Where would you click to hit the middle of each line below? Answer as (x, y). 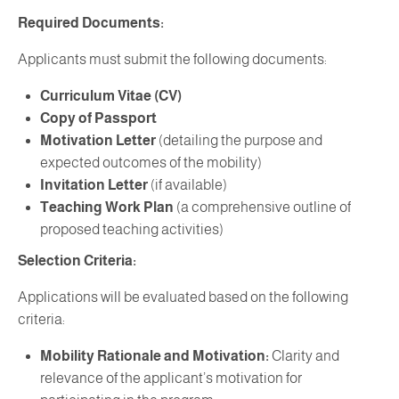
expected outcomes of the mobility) (151, 162)
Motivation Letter (98, 140)
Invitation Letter (94, 184)
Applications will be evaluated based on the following (183, 297)
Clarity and (304, 355)
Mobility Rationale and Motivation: (155, 355)
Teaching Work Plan (107, 207)
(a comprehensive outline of (262, 207)
